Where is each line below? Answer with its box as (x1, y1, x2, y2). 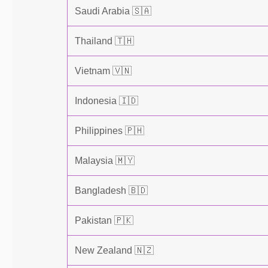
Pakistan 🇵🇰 (75, 215, 133, 226)
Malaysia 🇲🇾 (75, 156, 135, 166)
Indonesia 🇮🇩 (75, 96, 138, 106)
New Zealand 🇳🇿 (75, 245, 154, 255)
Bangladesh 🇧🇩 (75, 185, 148, 196)
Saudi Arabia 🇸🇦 (75, 6, 151, 16)
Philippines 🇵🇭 (75, 126, 144, 136)
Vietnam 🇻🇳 (75, 66, 132, 76)
